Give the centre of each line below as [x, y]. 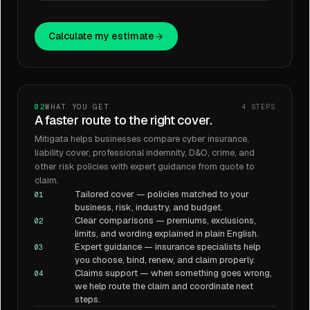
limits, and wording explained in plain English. [167, 234]
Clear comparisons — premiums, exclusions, [165, 220]
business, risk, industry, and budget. [149, 207]
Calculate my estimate [101, 36]
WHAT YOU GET [77, 107]
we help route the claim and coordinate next [164, 286]
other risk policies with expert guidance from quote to [145, 166]
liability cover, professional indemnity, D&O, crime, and [145, 153]
